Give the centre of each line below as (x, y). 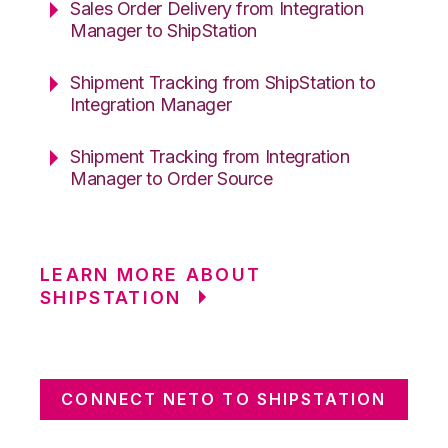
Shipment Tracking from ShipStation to (223, 82)
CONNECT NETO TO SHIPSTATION (224, 398)
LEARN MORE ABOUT (151, 274)
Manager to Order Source (171, 178)
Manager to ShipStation (164, 30)
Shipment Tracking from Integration (210, 156)
